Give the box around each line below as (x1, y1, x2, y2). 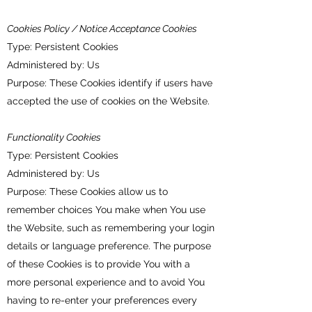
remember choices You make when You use (7, 204, 205, 215)
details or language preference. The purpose (7, 240, 211, 251)
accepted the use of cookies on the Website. (7, 95, 210, 107)
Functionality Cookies (7, 132, 101, 143)
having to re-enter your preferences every (7, 295, 197, 306)
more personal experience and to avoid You (7, 276, 205, 288)
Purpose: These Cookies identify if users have (7, 77, 212, 88)
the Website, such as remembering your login (7, 222, 214, 233)
